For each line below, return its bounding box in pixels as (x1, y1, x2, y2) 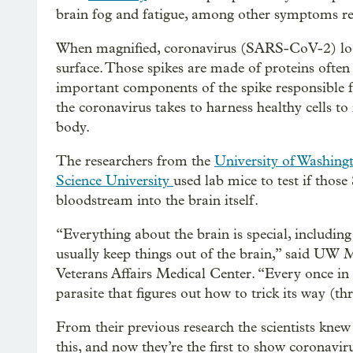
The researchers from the (56, 153, 214, 169)
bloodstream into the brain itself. (56, 192, 258, 209)
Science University (56, 173, 173, 189)
